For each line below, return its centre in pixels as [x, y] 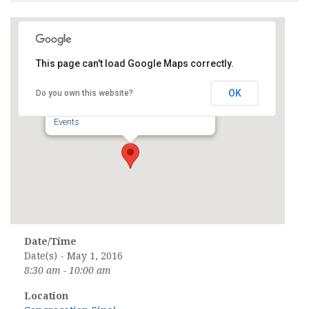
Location [46, 296]
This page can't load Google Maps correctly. [134, 63]
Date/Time [50, 241]
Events [67, 122]
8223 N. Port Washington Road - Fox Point [134, 109]
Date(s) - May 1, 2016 [73, 256]
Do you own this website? [84, 93]
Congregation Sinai [98, 75]
